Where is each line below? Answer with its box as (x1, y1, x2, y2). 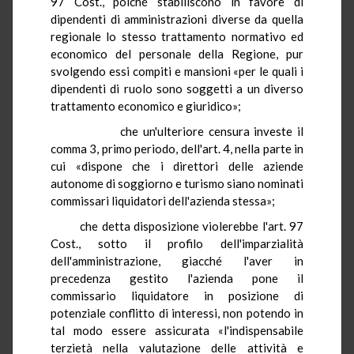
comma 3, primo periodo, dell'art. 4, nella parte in (51, 141, 303, 156)
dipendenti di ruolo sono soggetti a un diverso (51, 81, 303, 96)
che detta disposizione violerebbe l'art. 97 (66, 218, 303, 233)
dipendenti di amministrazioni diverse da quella (51, 11, 303, 26)
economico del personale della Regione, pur (51, 46, 303, 61)
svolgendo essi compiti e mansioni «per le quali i (51, 63, 303, 78)
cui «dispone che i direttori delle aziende (51, 158, 303, 173)
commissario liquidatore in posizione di (51, 288, 303, 303)
